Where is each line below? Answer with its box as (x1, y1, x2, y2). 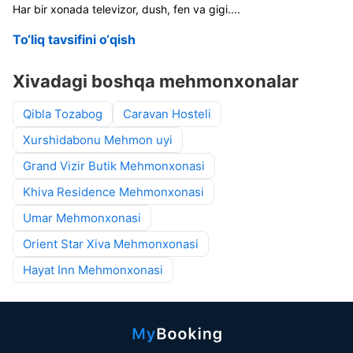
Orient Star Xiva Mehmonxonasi (23, 236, 199, 251)
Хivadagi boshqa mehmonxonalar (13, 71, 299, 91)
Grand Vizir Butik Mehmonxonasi (23, 158, 205, 173)
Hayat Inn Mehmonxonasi (23, 262, 163, 277)
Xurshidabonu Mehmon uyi (23, 132, 173, 147)
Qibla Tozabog (23, 106, 102, 121)
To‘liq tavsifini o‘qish (13, 32, 136, 47)
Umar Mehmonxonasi (23, 210, 141, 225)
